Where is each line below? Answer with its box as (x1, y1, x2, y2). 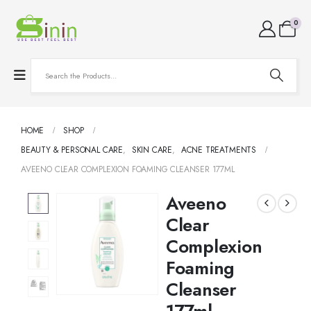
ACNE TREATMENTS (180, 143, 257, 156)
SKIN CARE (131, 143, 173, 156)
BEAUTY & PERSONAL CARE (21, 143, 124, 156)
